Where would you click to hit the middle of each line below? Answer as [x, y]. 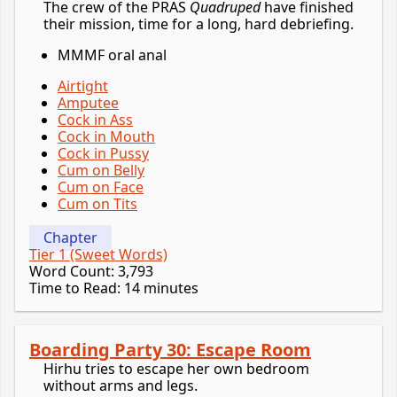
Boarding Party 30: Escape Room [170, 350]
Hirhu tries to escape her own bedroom [176, 369]
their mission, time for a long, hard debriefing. [198, 24]
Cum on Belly [101, 171]
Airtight [83, 86]
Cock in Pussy [103, 154]
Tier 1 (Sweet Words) [98, 255]
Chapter [70, 238]
